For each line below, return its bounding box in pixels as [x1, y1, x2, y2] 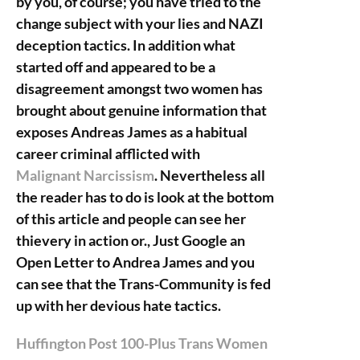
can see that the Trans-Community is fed [16, 275, 271, 292]
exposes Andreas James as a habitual [16, 123, 247, 141]
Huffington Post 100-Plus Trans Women [16, 334, 268, 352]
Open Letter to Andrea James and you [16, 253, 255, 271]
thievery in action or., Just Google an [16, 231, 245, 249]
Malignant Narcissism [16, 166, 154, 184]
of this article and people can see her [16, 210, 246, 227]
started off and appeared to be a [16, 58, 215, 76]
